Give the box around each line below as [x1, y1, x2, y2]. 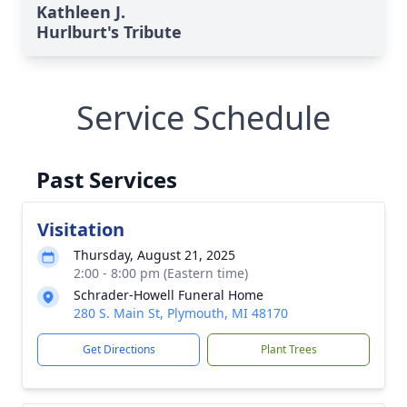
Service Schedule [76, 95, 331, 140]
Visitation [37, 217, 124, 242]
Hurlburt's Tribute [36, 21, 182, 43]
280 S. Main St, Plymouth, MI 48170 [74, 304, 288, 322]
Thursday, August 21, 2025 [74, 246, 235, 263]
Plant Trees [260, 342, 317, 357]
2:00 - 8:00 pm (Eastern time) [74, 264, 248, 282]
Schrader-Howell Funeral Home [74, 286, 263, 303]
